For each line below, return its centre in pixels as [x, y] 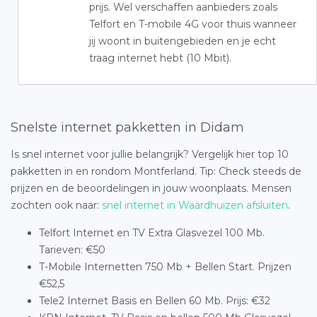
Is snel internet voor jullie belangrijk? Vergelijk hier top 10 [150, 154]
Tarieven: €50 [72, 250]
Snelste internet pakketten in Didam [127, 127]
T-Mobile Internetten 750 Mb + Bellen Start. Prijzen [165, 267]
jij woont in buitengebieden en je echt [183, 41]
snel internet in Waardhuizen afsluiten [195, 205]
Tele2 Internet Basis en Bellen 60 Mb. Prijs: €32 [155, 301]
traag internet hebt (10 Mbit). [160, 58]
